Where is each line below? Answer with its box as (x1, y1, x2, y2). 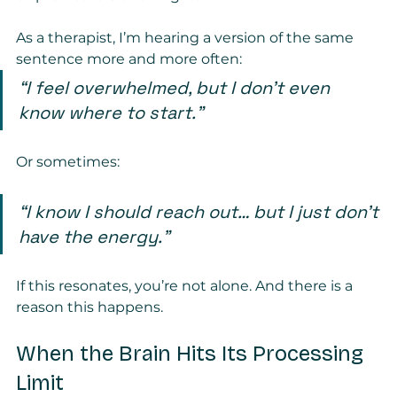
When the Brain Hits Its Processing (16, 341, 369, 367)
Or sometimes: (16, 153, 120, 171)
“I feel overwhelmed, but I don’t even (19, 76, 334, 100)
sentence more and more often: (16, 51, 242, 68)
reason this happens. (16, 299, 163, 316)
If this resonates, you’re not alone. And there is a (16, 277, 356, 295)
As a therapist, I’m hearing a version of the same (16, 29, 357, 47)
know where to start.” (19, 101, 203, 125)
